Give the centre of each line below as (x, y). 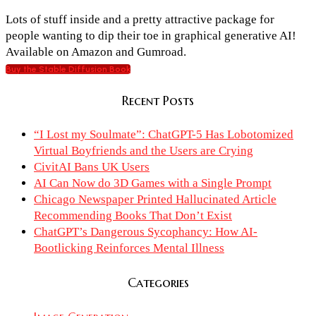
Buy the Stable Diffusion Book (68, 69)
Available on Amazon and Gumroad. (96, 51)
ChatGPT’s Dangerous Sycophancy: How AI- (146, 231)
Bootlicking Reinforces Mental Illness (129, 248)
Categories (158, 282)
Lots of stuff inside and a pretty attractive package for (140, 19)
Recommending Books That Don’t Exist (133, 215)
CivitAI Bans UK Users (92, 166)
